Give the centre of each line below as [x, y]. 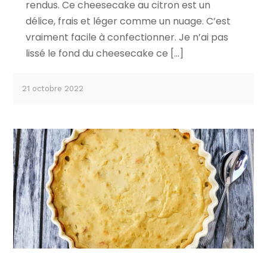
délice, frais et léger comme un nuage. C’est [128, 21]
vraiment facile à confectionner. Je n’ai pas [127, 38]
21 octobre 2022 [53, 89]
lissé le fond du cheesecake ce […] [104, 54]
